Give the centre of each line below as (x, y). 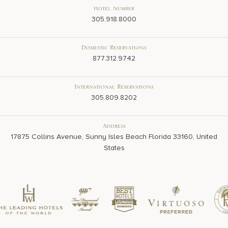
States (114, 148)
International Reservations (114, 88)
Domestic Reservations (114, 49)
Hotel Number (114, 10)
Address (114, 127)
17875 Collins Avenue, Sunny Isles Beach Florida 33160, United (114, 136)
